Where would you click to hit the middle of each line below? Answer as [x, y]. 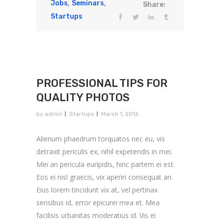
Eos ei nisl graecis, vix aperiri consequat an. [105, 177]
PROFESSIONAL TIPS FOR [102, 83]
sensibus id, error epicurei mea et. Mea [98, 202]
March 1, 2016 [120, 114]
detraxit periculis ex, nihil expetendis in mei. [104, 151]
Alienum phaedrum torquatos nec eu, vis [101, 138]
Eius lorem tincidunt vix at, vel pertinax [97, 190]
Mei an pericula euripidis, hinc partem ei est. [106, 164]
